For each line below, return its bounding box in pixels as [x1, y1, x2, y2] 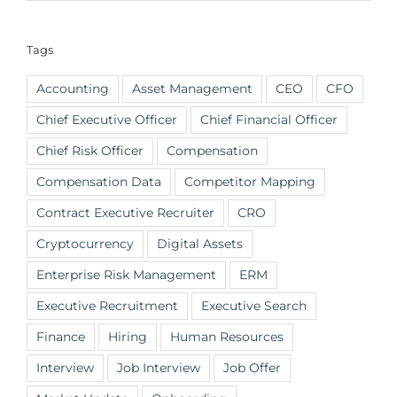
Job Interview [117, 361, 200, 376]
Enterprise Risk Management [36, 268, 216, 283]
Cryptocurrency [36, 237, 134, 252]
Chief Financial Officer [200, 113, 338, 128]
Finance [36, 330, 85, 345]
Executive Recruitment [36, 299, 178, 314]
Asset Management [132, 82, 253, 97]
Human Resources [170, 330, 284, 345]
